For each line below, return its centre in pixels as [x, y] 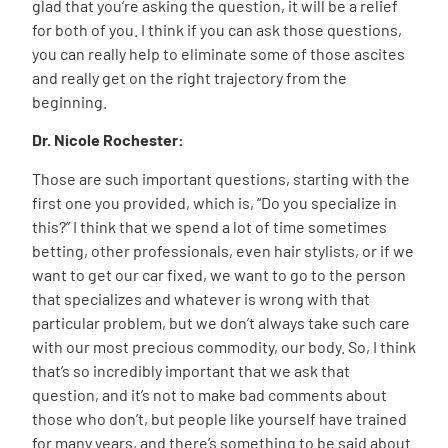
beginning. [69, 102]
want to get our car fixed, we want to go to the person [219, 274]
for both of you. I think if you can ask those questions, [217, 30]
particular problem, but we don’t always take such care [221, 322]
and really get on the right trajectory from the [189, 78]
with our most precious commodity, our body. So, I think [224, 346]
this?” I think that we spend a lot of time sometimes [209, 226]
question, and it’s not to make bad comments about [209, 394]
